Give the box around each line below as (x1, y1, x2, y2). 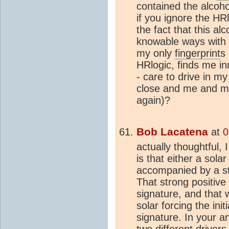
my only (136, 47, 175, 59)
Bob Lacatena (136, 125, 208, 138)
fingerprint (175, 47, 220, 59)
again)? (136, 94, 170, 106)
